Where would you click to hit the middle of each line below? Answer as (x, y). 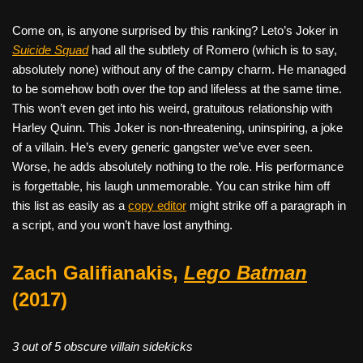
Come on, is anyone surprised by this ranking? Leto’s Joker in (175, 30)
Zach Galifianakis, (98, 272)
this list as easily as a (70, 205)
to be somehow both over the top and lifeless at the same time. (177, 88)
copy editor (157, 205)
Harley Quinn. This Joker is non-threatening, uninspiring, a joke (177, 127)
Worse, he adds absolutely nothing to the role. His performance (178, 166)
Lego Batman (246, 272)
